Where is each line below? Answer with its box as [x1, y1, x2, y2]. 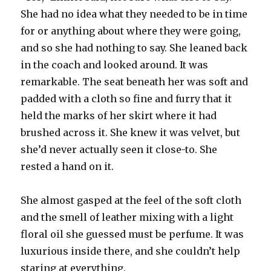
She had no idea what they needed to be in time [21, 7, 248, 20]
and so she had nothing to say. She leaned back [21, 41, 248, 54]
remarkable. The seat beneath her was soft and [21, 75, 249, 88]
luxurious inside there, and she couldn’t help [21, 244, 241, 257]
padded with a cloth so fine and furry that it [21, 92, 232, 105]
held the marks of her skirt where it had [21, 109, 217, 122]
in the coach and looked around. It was [21, 58, 209, 71]
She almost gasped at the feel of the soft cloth [21, 194, 242, 206]
